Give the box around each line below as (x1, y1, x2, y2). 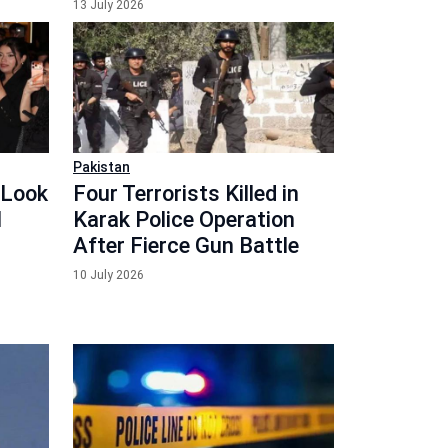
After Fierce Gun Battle (73, 232, 299, 258)
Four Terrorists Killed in (73, 180, 299, 206)
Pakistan (73, 158, 130, 175)
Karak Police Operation (73, 206, 295, 232)
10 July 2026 (73, 267, 144, 282)
